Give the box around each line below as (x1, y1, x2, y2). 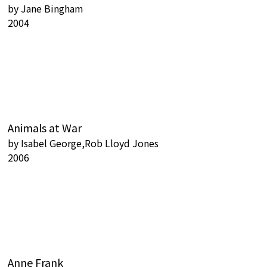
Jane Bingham (21, 1, 83, 16)
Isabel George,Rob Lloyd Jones (21, 136, 159, 151)
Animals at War (8, 120, 82, 136)
